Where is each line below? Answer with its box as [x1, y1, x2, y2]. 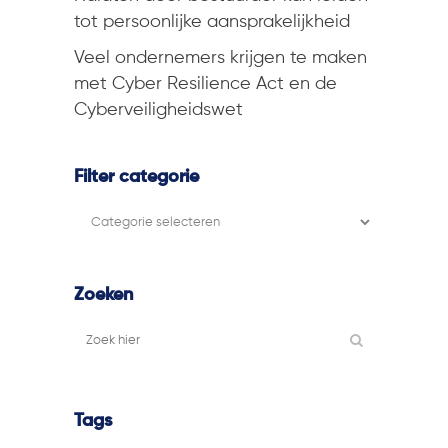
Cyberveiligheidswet [74, 101, 243, 119]
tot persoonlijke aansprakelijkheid [74, 13, 350, 31]
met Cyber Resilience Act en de [74, 75, 337, 93]
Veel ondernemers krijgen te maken [74, 49, 367, 67]
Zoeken [74, 286, 133, 304]
